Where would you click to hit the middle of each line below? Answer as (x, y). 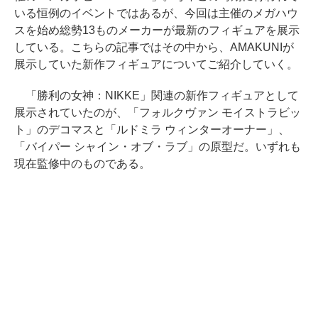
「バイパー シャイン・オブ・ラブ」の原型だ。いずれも (158, 147)
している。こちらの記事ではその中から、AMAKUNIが (154, 48)
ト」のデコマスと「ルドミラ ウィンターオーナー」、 (152, 130)
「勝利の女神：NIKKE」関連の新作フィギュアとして (157, 96)
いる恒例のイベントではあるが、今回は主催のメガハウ (156, 13)
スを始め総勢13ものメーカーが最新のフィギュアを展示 (157, 31)
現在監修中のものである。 (82, 164)
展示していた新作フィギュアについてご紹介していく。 (156, 65)
